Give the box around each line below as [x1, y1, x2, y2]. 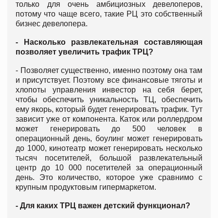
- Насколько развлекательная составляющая [16, 38, 202, 47]
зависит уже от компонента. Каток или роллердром [16, 115, 202, 124]
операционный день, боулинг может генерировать [16, 134, 202, 143]
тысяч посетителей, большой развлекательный [16, 154, 202, 163]
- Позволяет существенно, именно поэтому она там [16, 66, 202, 75]
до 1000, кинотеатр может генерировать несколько [16, 144, 202, 153]
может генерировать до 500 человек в [16, 125, 202, 133]
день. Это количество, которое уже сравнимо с [16, 173, 202, 182]
